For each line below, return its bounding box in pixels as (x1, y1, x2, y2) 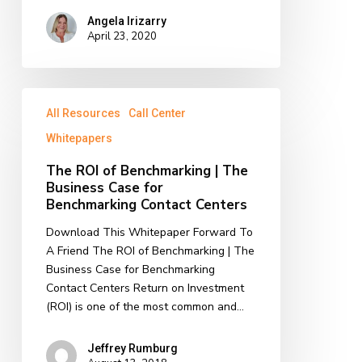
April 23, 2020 (86, 28, 157, 44)
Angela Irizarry (86, 14, 166, 27)
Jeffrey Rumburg (86, 341, 178, 355)
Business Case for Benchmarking (45, 261, 215, 277)
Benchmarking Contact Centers (45, 195, 247, 214)
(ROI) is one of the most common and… (45, 298, 244, 314)
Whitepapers (45, 131, 112, 145)
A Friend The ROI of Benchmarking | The (45, 242, 255, 259)
